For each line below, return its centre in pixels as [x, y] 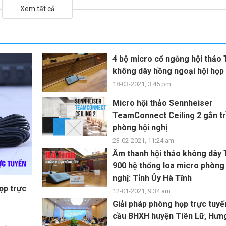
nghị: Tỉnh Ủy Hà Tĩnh [152, 178]
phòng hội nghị [140, 127]
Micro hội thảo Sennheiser [163, 103]
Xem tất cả [37, 8]
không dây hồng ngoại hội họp [168, 71]
